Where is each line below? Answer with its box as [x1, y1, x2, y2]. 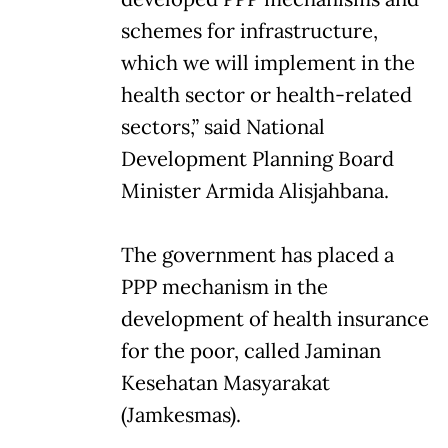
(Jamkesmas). [121, 401, 241, 428]
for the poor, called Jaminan [121, 337, 381, 364]
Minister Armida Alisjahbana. [121, 177, 389, 204]
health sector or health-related [121, 81, 412, 108]
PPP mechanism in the [121, 273, 328, 300]
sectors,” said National [121, 113, 325, 140]
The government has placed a [121, 241, 394, 268]
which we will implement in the [121, 49, 415, 76]
